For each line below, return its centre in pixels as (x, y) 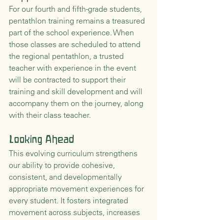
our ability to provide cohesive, (63, 165)
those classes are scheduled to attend (76, 44)
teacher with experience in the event (73, 68)
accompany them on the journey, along (77, 103)
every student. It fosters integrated (69, 201)
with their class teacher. (50, 115)
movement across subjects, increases (75, 212)
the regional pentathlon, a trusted (67, 56)
